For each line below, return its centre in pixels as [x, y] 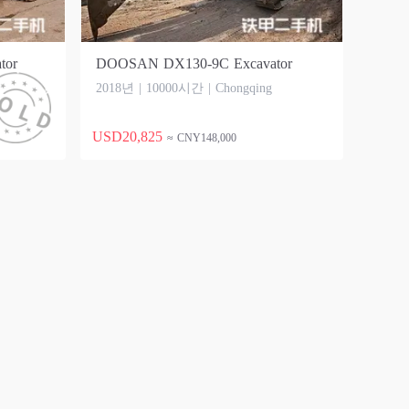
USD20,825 [127, 136]
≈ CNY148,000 [202, 138]
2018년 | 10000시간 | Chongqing [184, 88]
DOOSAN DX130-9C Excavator [194, 63]
